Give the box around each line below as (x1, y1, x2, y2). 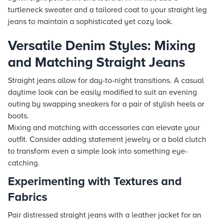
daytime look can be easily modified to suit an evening (8, 87, 197, 97)
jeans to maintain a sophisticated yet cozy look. (8, 17, 173, 27)
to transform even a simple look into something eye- (8, 146, 188, 156)
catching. (8, 158, 40, 168)
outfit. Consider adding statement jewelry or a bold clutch (8, 135, 206, 144)
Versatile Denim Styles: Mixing (8, 37, 195, 54)
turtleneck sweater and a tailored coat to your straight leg (8, 5, 207, 15)
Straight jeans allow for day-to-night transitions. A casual (8, 76, 204, 85)
